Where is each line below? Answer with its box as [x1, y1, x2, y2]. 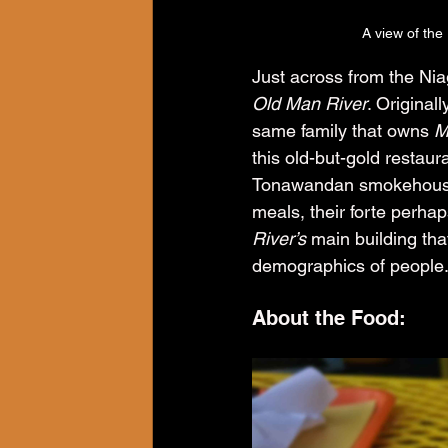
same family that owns [252, 120, 434, 141]
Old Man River [252, 93, 367, 114]
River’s [252, 228, 306, 249]
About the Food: [252, 306, 406, 330]
